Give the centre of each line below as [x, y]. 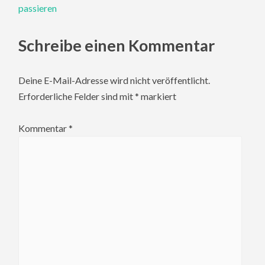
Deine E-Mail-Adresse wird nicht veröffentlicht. [114, 80]
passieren [38, 8]
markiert [158, 96]
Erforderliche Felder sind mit [77, 96]
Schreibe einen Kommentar [117, 45]
